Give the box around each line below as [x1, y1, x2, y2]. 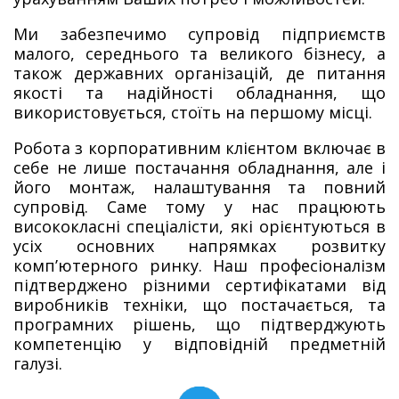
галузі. [13, 352, 62, 374]
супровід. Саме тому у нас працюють [13, 195, 386, 217]
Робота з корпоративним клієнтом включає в [13, 136, 386, 159]
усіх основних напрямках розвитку [13, 234, 386, 256]
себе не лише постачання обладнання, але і [13, 156, 386, 178]
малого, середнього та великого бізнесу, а [13, 42, 386, 64]
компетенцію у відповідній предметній [13, 332, 386, 354]
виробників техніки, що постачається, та [13, 293, 386, 315]
